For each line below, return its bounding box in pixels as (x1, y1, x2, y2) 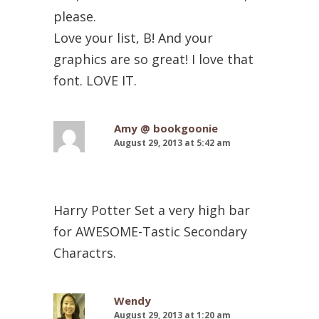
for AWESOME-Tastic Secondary (53, 222, 247, 240)
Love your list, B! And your (53, 28, 213, 46)
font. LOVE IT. (53, 71, 137, 89)
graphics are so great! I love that (53, 50, 253, 68)
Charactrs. (53, 244, 116, 261)
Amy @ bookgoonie (114, 120, 218, 135)
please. (53, 7, 96, 25)
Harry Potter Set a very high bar (53, 201, 250, 219)
